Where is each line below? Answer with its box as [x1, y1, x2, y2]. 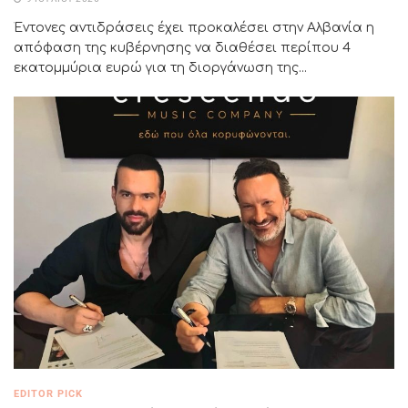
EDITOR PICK [14, 387, 83, 400]
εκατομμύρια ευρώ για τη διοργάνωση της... [14, 60, 307, 75]
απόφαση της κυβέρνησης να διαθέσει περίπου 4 [14, 40, 351, 55]
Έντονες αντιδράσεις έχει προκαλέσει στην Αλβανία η [14, 20, 374, 35]
